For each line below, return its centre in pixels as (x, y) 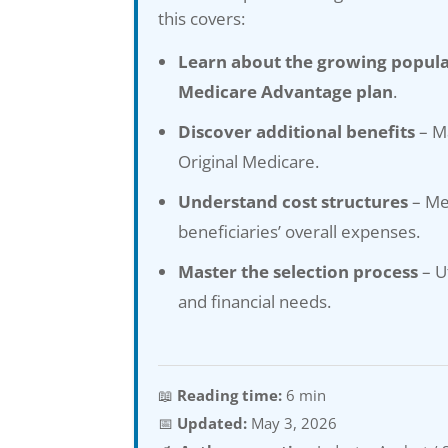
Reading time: (230, 394)
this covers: (202, 18)
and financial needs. (255, 301)
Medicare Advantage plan (286, 91)
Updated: (212, 422)
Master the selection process (298, 271)
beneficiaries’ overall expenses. (299, 231)
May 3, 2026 (294, 422)
